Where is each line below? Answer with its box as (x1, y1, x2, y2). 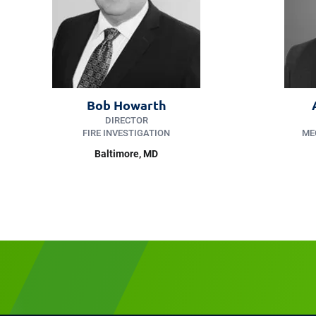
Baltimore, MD (95, 147, 159, 159)
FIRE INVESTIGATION (83, 127, 171, 138)
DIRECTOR (104, 114, 148, 126)
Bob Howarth (86, 96, 166, 113)
